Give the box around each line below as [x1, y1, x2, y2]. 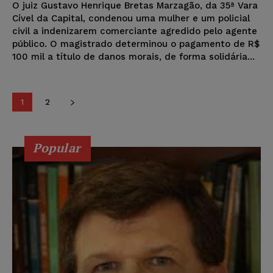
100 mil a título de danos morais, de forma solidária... [12, 51, 255, 62]
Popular [33, 139, 81, 156]
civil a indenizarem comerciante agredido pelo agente [12, 25, 257, 37]
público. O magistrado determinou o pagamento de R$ [12, 38, 260, 49]
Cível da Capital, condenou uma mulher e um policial [12, 12, 250, 24]
